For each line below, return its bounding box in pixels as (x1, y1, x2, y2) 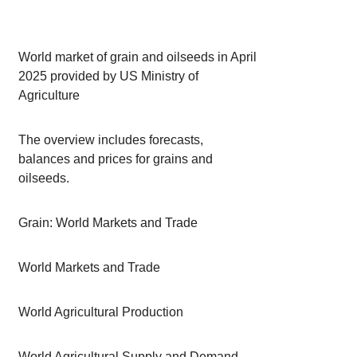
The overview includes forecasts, (18, 133, 204, 147)
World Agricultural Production (18, 305, 184, 319)
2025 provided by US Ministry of (18, 69, 199, 83)
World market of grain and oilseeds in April (18, 50, 257, 64)
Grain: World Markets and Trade (18, 216, 198, 229)
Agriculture (18, 88, 80, 102)
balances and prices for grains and (18, 152, 214, 166)
